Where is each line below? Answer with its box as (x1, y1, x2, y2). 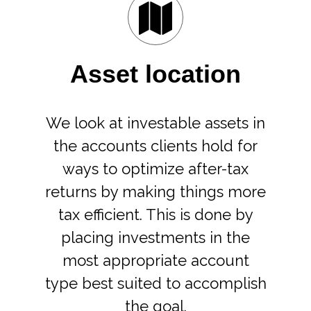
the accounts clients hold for (53, 137, 258, 155)
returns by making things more (45, 183, 266, 201)
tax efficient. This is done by (58, 205, 253, 224)
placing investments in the (61, 228, 250, 246)
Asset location (70, 60, 241, 88)
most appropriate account (62, 251, 249, 269)
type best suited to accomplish (44, 274, 267, 292)
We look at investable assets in (46, 114, 265, 132)
